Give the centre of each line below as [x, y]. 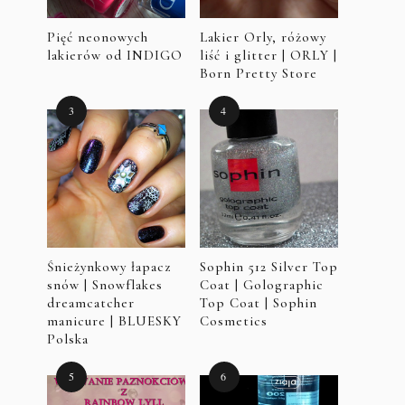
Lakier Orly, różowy [263, 37]
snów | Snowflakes [105, 284]
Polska [68, 339]
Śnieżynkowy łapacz [109, 266]
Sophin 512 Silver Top [268, 266]
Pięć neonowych [98, 37]
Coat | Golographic [261, 284]
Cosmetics [233, 320]
